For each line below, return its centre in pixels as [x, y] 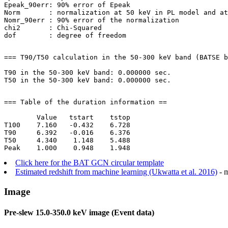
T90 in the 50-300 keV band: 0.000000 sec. [88, 73]
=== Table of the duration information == [85, 102]
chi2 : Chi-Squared [53, 28]
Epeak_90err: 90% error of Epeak [67, 5]
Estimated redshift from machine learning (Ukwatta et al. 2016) [116, 172]
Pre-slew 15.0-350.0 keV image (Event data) [79, 213]
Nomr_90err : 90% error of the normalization [92, 20]
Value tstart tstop [67, 118]
